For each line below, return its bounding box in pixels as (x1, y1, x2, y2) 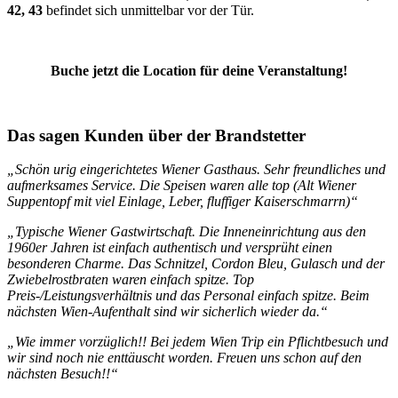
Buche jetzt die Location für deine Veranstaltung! (51, 62, 347, 78)
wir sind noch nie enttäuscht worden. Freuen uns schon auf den (7, 350, 362, 366)
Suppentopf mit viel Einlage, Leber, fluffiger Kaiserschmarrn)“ (7, 194, 358, 210)
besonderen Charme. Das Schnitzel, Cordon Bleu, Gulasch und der (7, 256, 385, 272)
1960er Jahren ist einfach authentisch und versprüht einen (7, 240, 332, 256)
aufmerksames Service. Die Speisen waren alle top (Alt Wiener (7, 178, 356, 194)
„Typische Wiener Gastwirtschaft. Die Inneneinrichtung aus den (7, 224, 366, 240)
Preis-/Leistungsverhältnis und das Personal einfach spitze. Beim (7, 288, 370, 304)
